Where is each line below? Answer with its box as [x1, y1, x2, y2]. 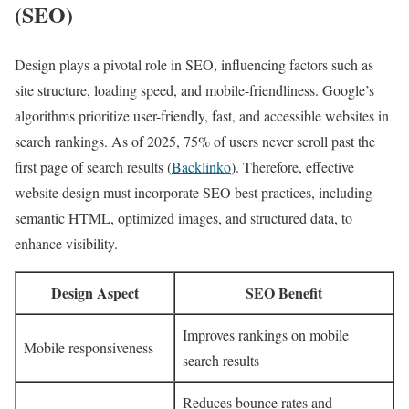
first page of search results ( [15, 156, 172, 176]
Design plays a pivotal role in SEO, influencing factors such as [15, 54, 373, 74]
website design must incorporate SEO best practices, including [15, 182, 372, 202]
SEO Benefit [246, 281, 322, 303]
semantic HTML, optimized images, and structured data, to [15, 207, 352, 227]
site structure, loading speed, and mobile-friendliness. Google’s [15, 79, 374, 100]
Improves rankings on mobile [183, 324, 349, 344]
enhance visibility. [15, 233, 118, 253]
